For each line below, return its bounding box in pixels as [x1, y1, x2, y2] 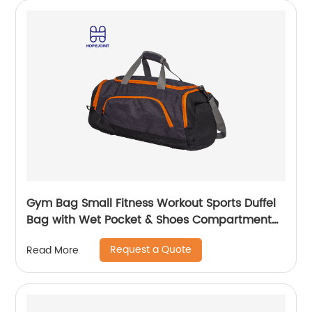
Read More [26, 242, 79, 258]
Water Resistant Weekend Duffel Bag [26, 228, 232, 247]
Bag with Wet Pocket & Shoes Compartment [26, 211, 272, 230]
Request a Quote [110, 242, 192, 258]
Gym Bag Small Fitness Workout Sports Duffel [26, 194, 276, 213]
